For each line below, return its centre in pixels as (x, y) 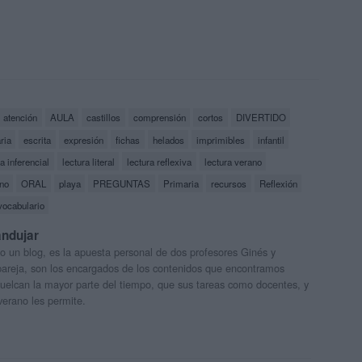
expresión (83, 139)
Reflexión (278, 183)
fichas (128, 139)
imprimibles (221, 139)
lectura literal (88, 161)
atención (21, 118)
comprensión (159, 118)
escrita (38, 139)
